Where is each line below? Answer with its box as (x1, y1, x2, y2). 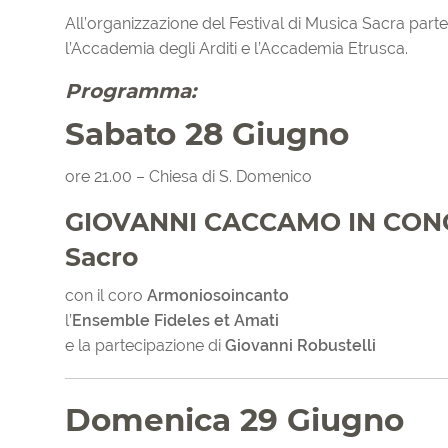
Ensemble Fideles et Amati (72, 311, 279, 331)
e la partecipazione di (65, 336, 225, 356)
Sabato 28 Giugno (65, 115, 349, 154)
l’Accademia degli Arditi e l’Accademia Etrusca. (65, 39, 408, 59)
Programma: (65, 79, 196, 104)
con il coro (65, 286, 147, 306)
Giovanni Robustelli (225, 336, 376, 356)
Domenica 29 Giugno (65, 401, 404, 440)
